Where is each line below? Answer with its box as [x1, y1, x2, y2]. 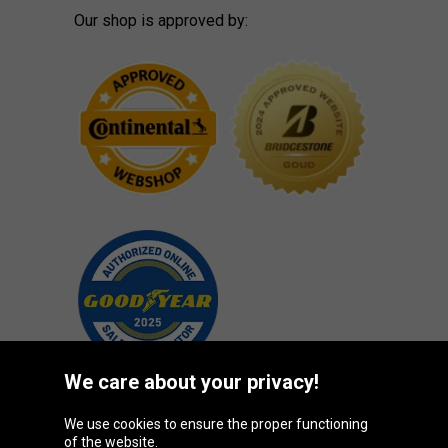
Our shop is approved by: [74, 11, 248, 30]
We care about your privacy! [64, 370, 319, 394]
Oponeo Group [74, 422, 188, 443]
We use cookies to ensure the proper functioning [64, 416, 368, 432]
